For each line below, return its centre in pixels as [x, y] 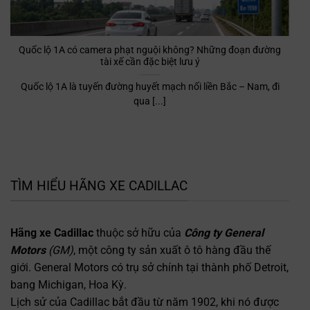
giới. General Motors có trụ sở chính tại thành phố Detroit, [149, 268]
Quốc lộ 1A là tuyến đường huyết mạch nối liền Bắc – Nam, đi [150, 87]
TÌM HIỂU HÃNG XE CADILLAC [99, 186]
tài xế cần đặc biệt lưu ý [150, 62]
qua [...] [150, 101]
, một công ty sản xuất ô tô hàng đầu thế [172, 250]
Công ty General [224, 233]
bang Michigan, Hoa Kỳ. [68, 285]
